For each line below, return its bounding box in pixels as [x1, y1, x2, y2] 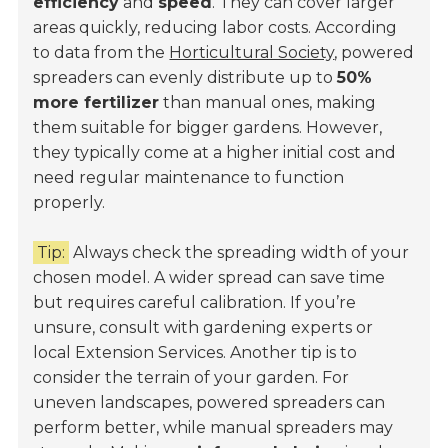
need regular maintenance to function [33, 168, 345, 188]
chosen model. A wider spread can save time [33, 268, 386, 288]
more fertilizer [33, 93, 160, 113]
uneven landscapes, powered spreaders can [33, 393, 386, 413]
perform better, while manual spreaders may [33, 418, 394, 438]
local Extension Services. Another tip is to [33, 343, 358, 363]
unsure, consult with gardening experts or [33, 318, 374, 338]
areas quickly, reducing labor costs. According [33, 18, 398, 38]
